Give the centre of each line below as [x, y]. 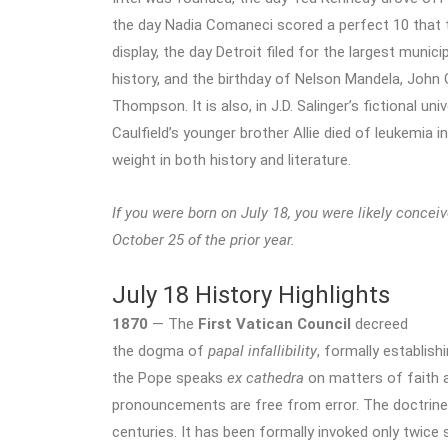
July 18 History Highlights [251, 295]
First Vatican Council [274, 324]
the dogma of [160, 351]
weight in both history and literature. [231, 159]
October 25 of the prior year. [203, 240]
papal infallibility [262, 351]
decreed [379, 324]
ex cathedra [265, 378]
